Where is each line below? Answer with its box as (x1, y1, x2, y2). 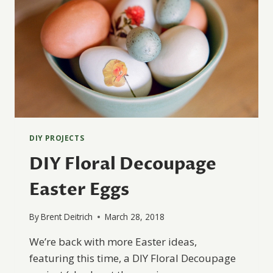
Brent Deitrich (41, 211, 93, 223)
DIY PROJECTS (29, 132, 85, 143)
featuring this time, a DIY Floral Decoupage (29, 251, 236, 266)
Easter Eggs (29, 177, 129, 201)
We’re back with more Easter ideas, (29, 235, 197, 249)
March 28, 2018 (105, 211, 165, 223)
